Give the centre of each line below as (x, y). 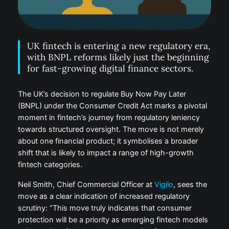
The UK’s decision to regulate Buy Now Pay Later (102, 94)
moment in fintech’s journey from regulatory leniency (109, 118)
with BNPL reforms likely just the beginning (118, 57)
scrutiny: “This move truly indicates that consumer (105, 208)
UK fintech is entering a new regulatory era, (119, 46)
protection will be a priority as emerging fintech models (113, 220)
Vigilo (164, 185)
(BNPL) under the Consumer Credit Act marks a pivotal (112, 106)
